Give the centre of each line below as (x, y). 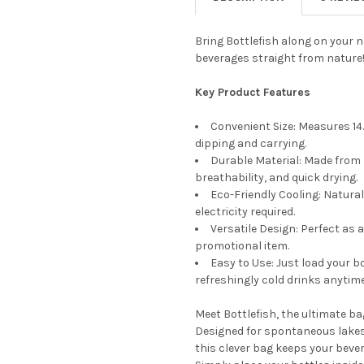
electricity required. (245, 211)
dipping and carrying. (251, 143)
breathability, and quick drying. (276, 177)
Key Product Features (253, 92)
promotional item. (242, 245)
